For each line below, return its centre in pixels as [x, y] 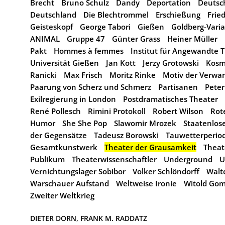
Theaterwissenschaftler [114, 159]
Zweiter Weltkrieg [62, 195]
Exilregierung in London [73, 99]
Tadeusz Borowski [126, 135]
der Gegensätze [59, 135]
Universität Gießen [65, 63]
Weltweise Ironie [146, 183]
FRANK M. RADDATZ [114, 218]
